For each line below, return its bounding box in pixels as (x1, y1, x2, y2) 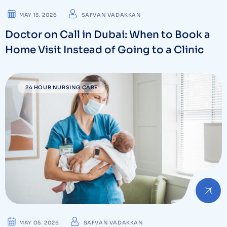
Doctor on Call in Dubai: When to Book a (5, 28, 210, 41)
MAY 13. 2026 (19, 11, 57, 18)
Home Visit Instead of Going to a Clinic (5, 43, 204, 56)
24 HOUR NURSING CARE (25, 84, 98, 91)
